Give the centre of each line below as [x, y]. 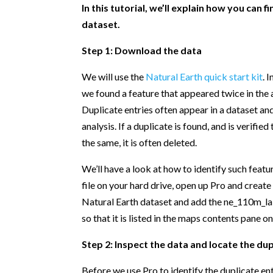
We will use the [114, 77]
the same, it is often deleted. [140, 143]
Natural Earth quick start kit [204, 77]
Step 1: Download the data [142, 51]
